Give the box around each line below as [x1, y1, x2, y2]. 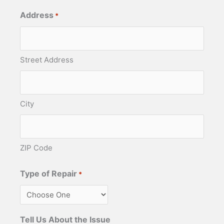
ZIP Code [20, 142, 52, 152]
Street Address [20, 54, 73, 64]
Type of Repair [20, 168, 77, 178]
